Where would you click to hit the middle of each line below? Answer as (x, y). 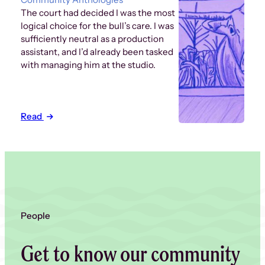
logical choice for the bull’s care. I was (97, 26)
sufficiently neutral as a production (92, 39)
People (35, 216)
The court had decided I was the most (98, 13)
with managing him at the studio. (88, 65)
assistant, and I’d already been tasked (97, 52)
